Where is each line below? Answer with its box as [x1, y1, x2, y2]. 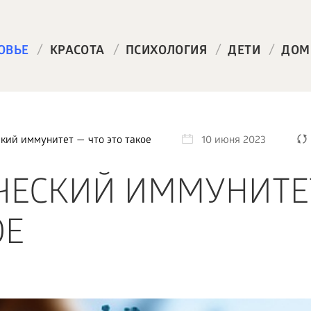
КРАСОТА [49, 44, 105, 59]
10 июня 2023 [201, 135, 266, 147]
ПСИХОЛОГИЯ [125, 44, 207, 59]
